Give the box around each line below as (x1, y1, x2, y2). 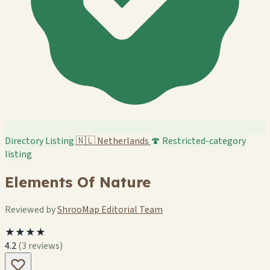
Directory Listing (5, 134, 76, 148)
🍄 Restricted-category (151, 134, 246, 148)
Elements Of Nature (5, 172, 151, 191)
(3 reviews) (18, 239, 63, 253)
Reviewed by (5, 202, 57, 216)
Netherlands (97, 134, 149, 148)
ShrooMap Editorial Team (57, 202, 163, 216)
